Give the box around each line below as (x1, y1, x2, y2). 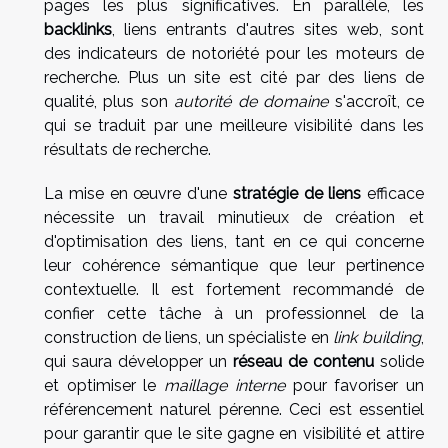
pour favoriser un (284, 376, 425, 396)
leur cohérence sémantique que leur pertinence (44, 256, 424, 276)
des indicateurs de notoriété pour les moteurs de (44, 44, 424, 64)
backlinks (44, 20, 112, 40)
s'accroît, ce (328, 92, 425, 112)
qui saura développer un (44, 352, 233, 372)
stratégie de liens (232, 184, 362, 204)
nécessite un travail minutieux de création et (44, 208, 424, 228)
